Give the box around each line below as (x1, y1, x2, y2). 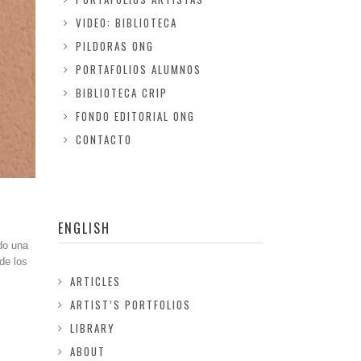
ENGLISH (58, 218, 111, 238)
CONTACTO (75, 131, 132, 147)
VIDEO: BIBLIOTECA (75, 15, 177, 31)
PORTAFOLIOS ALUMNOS (75, 61, 201, 77)
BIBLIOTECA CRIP (75, 85, 168, 101)
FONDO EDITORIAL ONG (75, 108, 195, 124)
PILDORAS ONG (75, 38, 154, 54)
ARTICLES (70, 273, 122, 289)
